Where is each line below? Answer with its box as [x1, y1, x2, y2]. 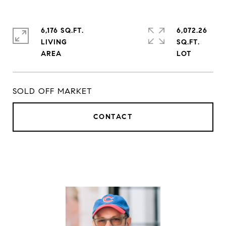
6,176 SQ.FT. [41, 26, 84, 35]
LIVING [41, 38, 67, 46]
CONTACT [93, 112, 133, 121]
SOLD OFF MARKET [13, 86, 92, 96]
